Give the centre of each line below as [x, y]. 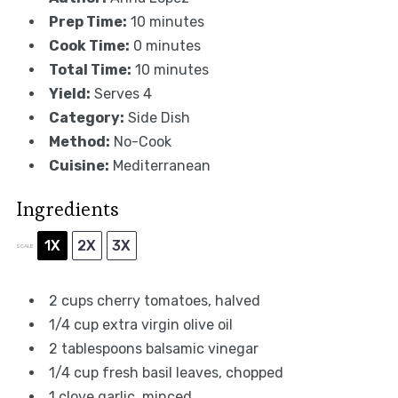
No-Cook [142, 142]
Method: [79, 142]
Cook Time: [89, 46]
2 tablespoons [95, 349]
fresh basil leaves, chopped [191, 373]
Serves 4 [123, 94]
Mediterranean [161, 166]
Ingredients [67, 209]
